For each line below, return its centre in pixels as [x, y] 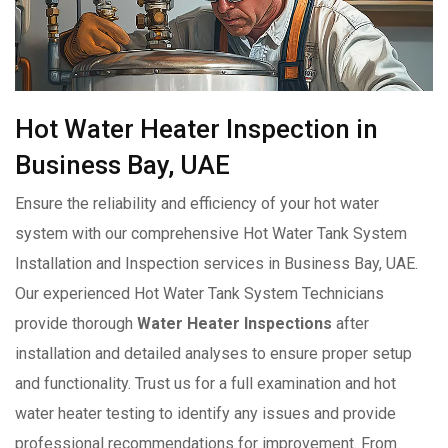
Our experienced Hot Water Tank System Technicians [199, 293]
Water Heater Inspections [234, 323]
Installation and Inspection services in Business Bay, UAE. [216, 263]
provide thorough [76, 323]
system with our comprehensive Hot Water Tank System [211, 233]
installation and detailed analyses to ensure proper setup [213, 353]
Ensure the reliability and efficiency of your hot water [197, 203]
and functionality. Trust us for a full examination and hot [205, 383]
